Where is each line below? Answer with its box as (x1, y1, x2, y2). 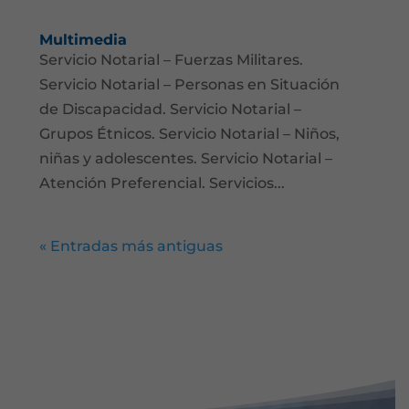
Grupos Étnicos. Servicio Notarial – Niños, (39, 125, 341, 142)
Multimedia (39, 31, 128, 48)
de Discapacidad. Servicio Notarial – (39, 100, 302, 118)
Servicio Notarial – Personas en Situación (39, 76, 341, 93)
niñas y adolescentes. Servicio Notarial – (39, 150, 333, 167)
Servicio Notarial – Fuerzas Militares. (39, 51, 304, 68)
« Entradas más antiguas (39, 237, 224, 255)
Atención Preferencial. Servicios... (39, 174, 286, 192)
